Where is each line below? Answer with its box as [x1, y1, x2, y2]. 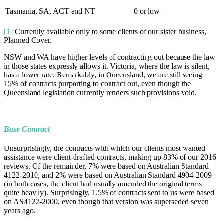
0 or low [134, 7, 160, 16]
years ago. [4, 206, 36, 215]
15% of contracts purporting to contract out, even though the [4, 79, 191, 88]
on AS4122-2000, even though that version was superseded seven [4, 197, 209, 206]
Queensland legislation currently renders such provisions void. [4, 88, 197, 97]
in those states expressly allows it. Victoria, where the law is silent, [4, 62, 210, 71]
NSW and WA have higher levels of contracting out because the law [4, 53, 215, 62]
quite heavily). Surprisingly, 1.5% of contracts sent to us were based [4, 188, 214, 197]
